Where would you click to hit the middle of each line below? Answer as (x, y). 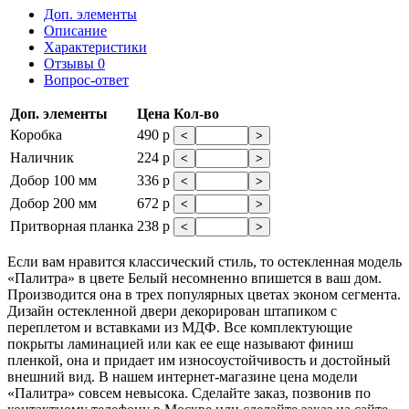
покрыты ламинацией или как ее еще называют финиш (180, 343)
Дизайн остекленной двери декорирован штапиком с (172, 310)
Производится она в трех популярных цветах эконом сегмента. (204, 294)
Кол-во (196, 113)
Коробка (36, 134)
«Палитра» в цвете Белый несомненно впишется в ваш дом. (194, 278)
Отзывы (71, 63)
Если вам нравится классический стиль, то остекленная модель (204, 261)
